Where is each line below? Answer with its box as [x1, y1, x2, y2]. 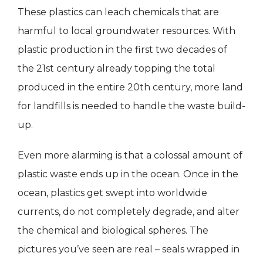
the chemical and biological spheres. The [18, 225, 208, 237]
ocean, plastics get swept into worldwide [18, 187, 207, 199]
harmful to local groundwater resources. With [18, 25, 235, 37]
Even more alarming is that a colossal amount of [18, 150, 242, 161]
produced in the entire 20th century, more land [18, 82, 243, 93]
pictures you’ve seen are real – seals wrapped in [18, 244, 240, 255]
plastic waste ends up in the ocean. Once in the [18, 168, 238, 180]
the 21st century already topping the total [18, 63, 215, 75]
